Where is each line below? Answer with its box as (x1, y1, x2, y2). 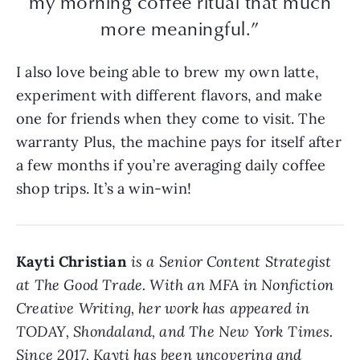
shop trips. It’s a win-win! (16, 178, 191, 198)
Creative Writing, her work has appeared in (16, 298, 310, 317)
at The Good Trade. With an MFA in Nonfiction (16, 275, 333, 294)
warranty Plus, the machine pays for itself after (16, 132, 342, 151)
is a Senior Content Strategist (130, 252, 332, 271)
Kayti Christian (16, 252, 127, 271)
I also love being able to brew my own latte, (16, 62, 319, 81)
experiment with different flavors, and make (16, 85, 322, 104)
